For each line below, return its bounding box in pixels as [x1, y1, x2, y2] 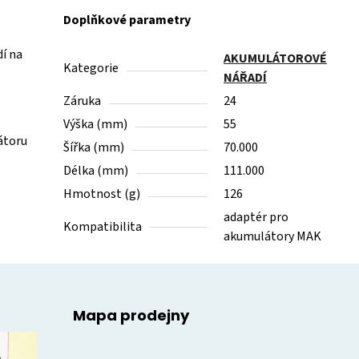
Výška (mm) [63, 115, 128, 134]
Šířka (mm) [63, 139, 125, 157]
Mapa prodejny [72, 305, 189, 326]
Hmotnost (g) [63, 185, 141, 204]
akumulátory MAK [224, 228, 322, 246]
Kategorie [63, 59, 119, 78]
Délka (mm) [63, 162, 129, 180]
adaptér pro [224, 208, 289, 227]
